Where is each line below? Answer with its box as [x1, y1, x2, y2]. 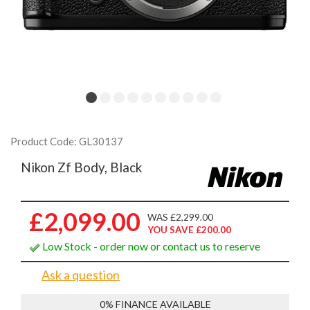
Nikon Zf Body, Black [21, 159, 142, 175]
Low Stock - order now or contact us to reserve [40, 239, 260, 253]
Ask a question [42, 267, 120, 282]
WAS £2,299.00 [147, 212, 213, 223]
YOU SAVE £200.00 [147, 224, 231, 235]
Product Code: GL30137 [10, 135, 123, 147]
